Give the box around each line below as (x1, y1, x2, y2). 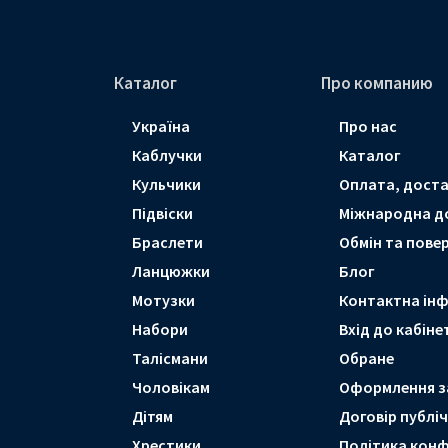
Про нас (338, 116, 397, 137)
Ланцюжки (132, 261, 210, 282)
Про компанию (320, 72, 433, 95)
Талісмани (132, 348, 208, 369)
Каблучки (132, 145, 202, 166)
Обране (338, 348, 394, 369)
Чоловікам (132, 377, 210, 398)
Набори (132, 319, 188, 340)
